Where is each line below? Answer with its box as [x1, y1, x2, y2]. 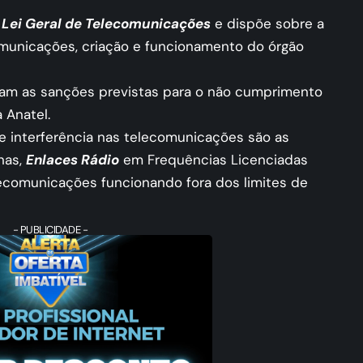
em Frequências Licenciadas [123, 151, 308, 169]
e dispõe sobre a [211, 15, 324, 33]
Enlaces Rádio [26, 151, 119, 169]
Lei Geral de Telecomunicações [2, 15, 211, 33]
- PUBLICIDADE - [12, 223, 88, 237]
